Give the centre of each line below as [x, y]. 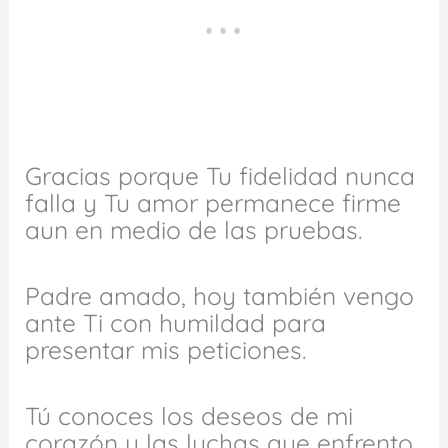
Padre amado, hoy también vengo [220, 296]
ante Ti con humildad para [176, 323]
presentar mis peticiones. [166, 350]
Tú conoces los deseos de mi [189, 416]
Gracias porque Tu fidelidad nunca [220, 175]
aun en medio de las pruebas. [194, 229]
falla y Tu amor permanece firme [213, 202]
